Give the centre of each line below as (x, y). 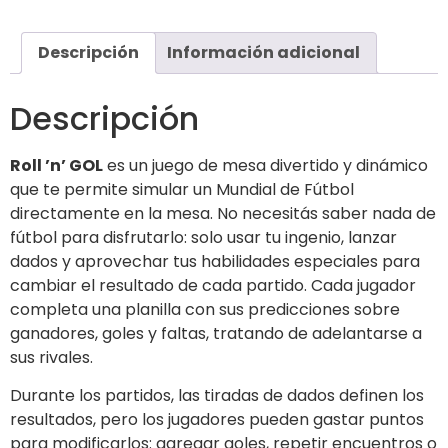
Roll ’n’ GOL (56, 165)
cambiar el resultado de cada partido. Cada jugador (213, 285)
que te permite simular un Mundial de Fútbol (182, 189)
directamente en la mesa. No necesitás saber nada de (223, 213)
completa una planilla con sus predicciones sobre (205, 309)
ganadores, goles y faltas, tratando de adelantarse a (216, 333)
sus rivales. (51, 357)
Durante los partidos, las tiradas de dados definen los (217, 396)
